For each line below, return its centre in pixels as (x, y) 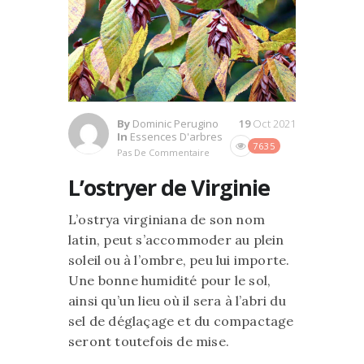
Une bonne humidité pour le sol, (170, 280)
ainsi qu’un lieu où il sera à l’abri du (177, 300)
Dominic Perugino (175, 123)
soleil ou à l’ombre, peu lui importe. (179, 260)
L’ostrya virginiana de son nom (167, 219)
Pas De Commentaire (163, 152)
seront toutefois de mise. (149, 341)
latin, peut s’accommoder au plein (176, 239)
